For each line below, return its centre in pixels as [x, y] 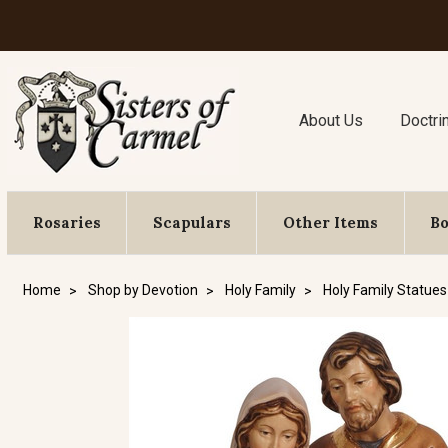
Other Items [330, 222]
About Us [331, 120]
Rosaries [66, 222]
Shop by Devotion [143, 290]
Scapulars [191, 222]
